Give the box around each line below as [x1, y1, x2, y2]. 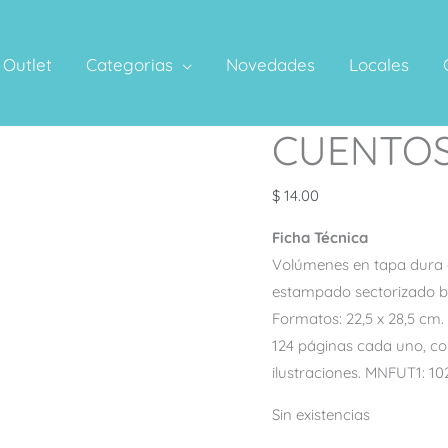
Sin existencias [272, 405, 370, 424]
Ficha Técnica [272, 228, 368, 247]
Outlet [3, 54, 52, 76]
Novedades [226, 54, 315, 76]
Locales [349, 54, 409, 76]
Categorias [86, 54, 173, 76]
